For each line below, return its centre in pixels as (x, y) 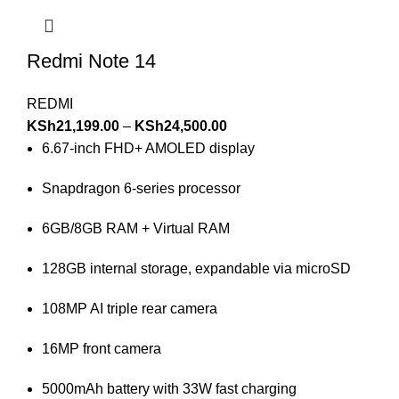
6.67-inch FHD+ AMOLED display (148, 148)
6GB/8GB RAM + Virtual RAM (136, 228)
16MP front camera (102, 348)
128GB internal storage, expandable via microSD (196, 268)
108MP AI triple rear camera (130, 308)
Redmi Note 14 (91, 61)
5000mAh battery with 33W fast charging (169, 388)
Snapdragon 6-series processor (141, 188)
